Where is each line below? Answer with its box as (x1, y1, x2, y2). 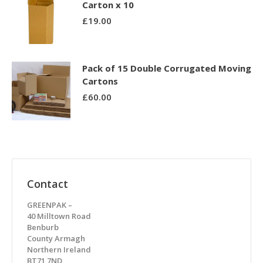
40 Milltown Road (27, 211, 91, 221)
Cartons (82, 75, 118, 87)
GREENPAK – (27, 200, 72, 210)
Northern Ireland (27, 244, 91, 255)
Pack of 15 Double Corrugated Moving (82, 62, 251, 74)
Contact (27, 177, 68, 191)
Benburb (27, 222, 59, 232)
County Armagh (27, 233, 85, 244)
